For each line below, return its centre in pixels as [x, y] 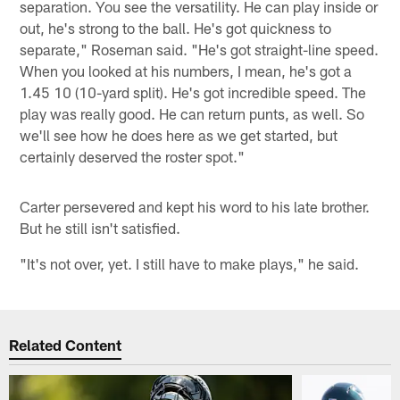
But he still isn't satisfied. [100, 227]
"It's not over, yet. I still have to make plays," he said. [190, 263]
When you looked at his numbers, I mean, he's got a [186, 70]
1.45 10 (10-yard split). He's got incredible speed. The [193, 92]
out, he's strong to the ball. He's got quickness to [176, 27]
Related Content [66, 345]
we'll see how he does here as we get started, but [179, 134]
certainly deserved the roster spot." [133, 156]
